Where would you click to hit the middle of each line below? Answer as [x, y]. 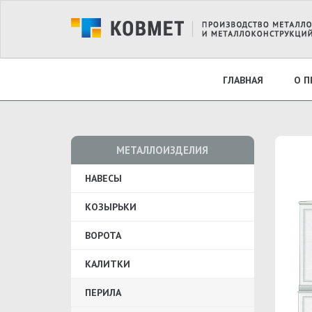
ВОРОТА [103, 235]
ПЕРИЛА [103, 292]
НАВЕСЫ [103, 178]
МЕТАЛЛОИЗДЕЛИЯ [163, 150]
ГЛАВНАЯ [243, 80]
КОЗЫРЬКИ [111, 207]
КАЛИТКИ [108, 264]
